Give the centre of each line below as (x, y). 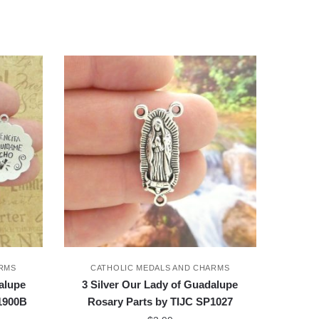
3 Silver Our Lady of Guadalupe (160, 284)
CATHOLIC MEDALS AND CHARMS (160, 267)
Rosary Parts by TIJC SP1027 (160, 301)
